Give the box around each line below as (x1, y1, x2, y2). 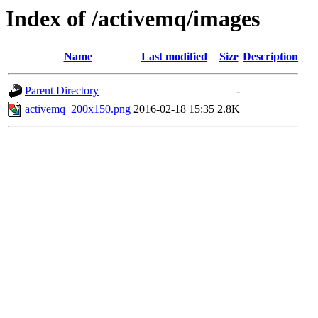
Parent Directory (25, 84, 99, 97)
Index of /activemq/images (6, 6, 260, 31)
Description (243, 50, 298, 63)
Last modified (141, 50, 207, 63)
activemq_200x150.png (25, 103, 131, 116)
